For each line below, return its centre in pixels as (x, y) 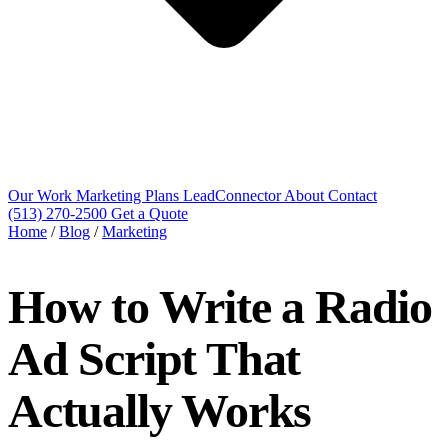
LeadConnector (233, 196)
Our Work (42, 196)
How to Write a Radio (220, 307)
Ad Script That (154, 359)
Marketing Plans (129, 196)
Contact (352, 196)
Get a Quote (149, 214)
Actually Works (160, 411)
